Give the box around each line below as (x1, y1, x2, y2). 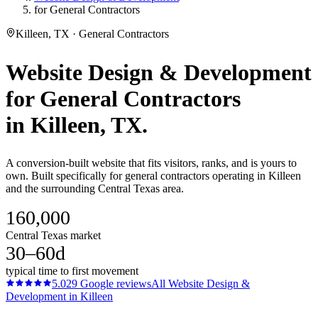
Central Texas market (6, 229, 101, 242)
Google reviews (77, 278, 151, 290)
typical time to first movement (6, 265, 138, 278)
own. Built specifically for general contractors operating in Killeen (6, 170, 301, 182)
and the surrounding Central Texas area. (6, 182, 184, 195)
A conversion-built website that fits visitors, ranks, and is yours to (6, 157, 297, 170)
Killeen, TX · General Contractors (16, 28, 169, 40)
